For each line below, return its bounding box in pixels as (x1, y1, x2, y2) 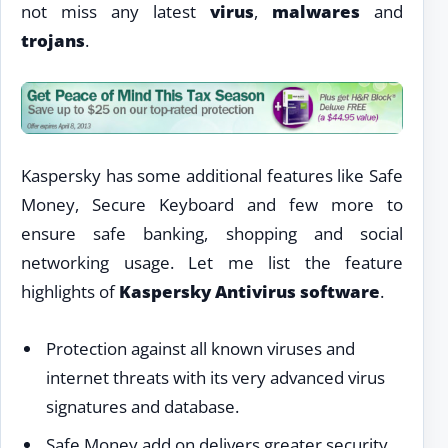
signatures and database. (45, 394, 239, 418)
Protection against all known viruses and (45, 336, 355, 360)
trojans (21, 28, 85, 52)
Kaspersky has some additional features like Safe (21, 164, 403, 188)
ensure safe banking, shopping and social (21, 222, 403, 246)
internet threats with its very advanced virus (45, 365, 385, 389)
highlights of (21, 280, 119, 304)
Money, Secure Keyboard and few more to (21, 193, 403, 217)
